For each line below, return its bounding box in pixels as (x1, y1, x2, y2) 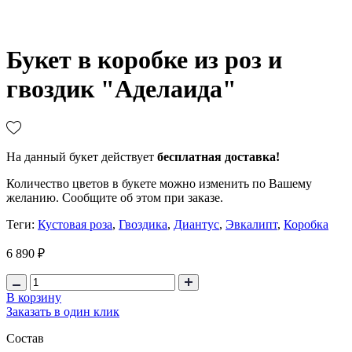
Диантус (174, 217, 219, 231)
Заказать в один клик (6, 304, 119, 318)
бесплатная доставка (157, 149, 276, 163)
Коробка (284, 217, 328, 231)
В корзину (6, 290, 61, 304)
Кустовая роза (38, 217, 112, 231)
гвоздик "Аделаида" (6, 75, 236, 104)
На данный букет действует (6, 149, 157, 163)
